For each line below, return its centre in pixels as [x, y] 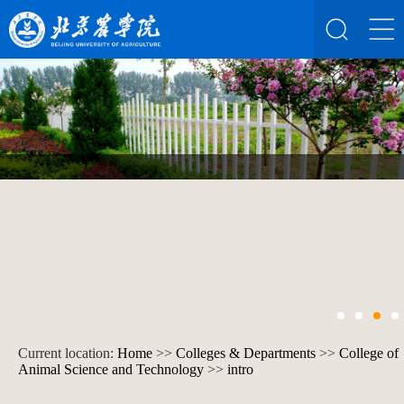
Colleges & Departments [246, 353]
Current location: [68, 353]
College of [369, 353]
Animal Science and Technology [111, 370]
